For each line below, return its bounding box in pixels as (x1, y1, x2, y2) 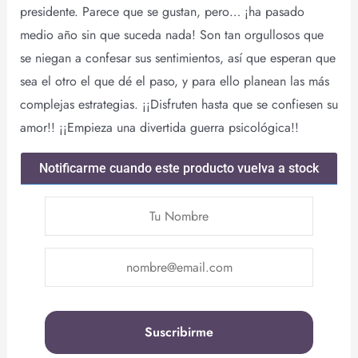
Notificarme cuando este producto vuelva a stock (39, 160, 319, 176)
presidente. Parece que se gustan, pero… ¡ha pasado (19, 2, 304, 21)
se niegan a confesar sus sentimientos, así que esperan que (19, 48, 336, 67)
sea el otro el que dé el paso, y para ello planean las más (19, 71, 329, 90)
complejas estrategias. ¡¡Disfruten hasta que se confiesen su (19, 94, 338, 113)
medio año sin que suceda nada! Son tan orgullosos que (19, 25, 324, 44)
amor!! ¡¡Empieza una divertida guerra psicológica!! (19, 117, 299, 137)
